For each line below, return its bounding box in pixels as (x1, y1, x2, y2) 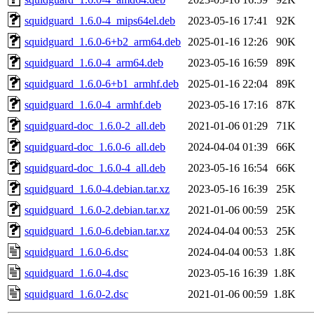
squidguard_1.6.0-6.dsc (25, 245, 128, 258)
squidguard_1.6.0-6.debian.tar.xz (25, 224, 170, 237)
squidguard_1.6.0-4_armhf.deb (25, 98, 161, 111)
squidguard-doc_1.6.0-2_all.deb (25, 119, 165, 132)
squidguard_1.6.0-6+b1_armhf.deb (25, 77, 179, 90)
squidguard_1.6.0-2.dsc (25, 287, 128, 300)
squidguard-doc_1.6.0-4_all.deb (25, 161, 165, 174)
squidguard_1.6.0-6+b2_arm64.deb (25, 35, 181, 48)
